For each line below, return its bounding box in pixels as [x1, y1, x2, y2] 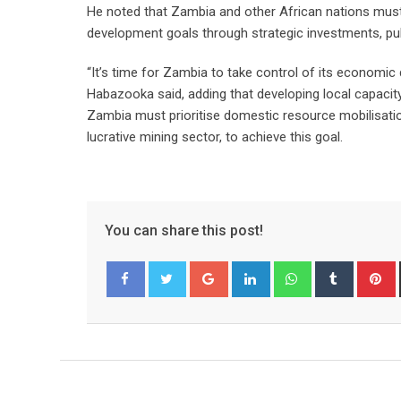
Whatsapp [308, 263, 368, 279]
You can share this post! [105, 222, 263, 239]
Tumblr [350, 263, 391, 279]
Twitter [162, 307, 198, 322]
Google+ [225, 263, 276, 279]
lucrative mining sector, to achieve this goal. [87, 129, 343, 145]
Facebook [121, 307, 168, 322]
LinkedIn [267, 263, 316, 279]
